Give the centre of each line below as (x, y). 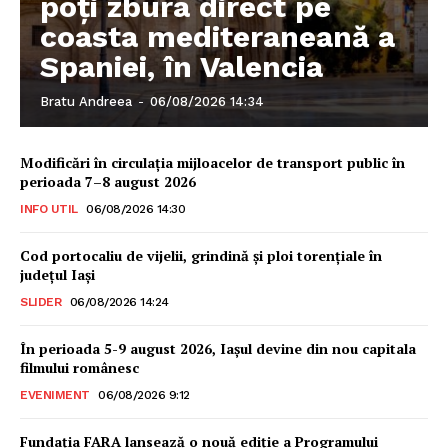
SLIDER (40, 301)
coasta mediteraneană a (217, 36)
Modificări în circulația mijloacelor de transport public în (212, 162)
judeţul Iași (57, 274)
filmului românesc (79, 367)
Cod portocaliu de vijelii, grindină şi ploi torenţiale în (201, 255)
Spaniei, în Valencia (181, 66)
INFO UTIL (49, 208)
